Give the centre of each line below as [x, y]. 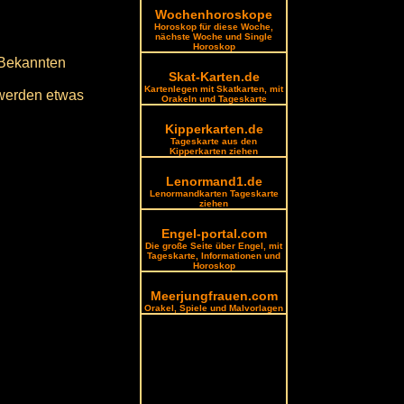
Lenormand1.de [214, 181]
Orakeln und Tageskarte [214, 99]
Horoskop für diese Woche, [214, 27]
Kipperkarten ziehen [214, 151]
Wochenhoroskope [214, 14]
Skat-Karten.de [214, 77]
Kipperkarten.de [214, 129]
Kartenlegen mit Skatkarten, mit [214, 89]
